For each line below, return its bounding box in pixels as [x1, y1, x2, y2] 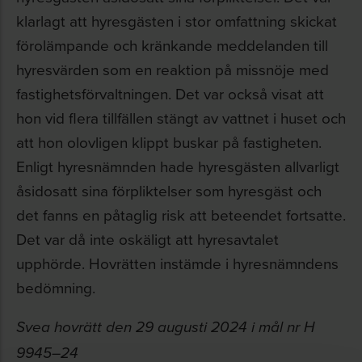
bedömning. [16, 276, 95, 298]
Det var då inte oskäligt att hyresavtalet [16, 228, 279, 250]
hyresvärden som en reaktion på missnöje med [16, 58, 329, 80]
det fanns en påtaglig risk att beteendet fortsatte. [16, 204, 346, 225]
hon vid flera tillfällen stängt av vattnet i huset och [16, 107, 346, 128]
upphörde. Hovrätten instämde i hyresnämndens [16, 252, 339, 274]
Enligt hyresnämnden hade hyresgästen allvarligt [16, 155, 339, 177]
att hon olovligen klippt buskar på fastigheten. [16, 131, 322, 153]
